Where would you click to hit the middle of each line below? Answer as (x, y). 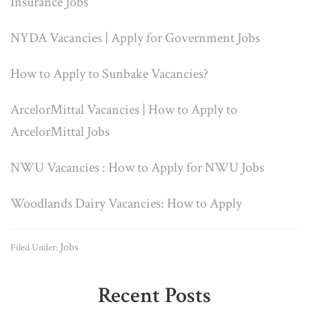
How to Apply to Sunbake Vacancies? (109, 74)
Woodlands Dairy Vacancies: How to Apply (126, 204)
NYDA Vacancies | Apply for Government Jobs (135, 38)
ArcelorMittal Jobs (60, 132)
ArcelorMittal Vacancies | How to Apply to (124, 110)
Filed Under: (35, 248)
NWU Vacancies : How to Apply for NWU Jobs (137, 168)
